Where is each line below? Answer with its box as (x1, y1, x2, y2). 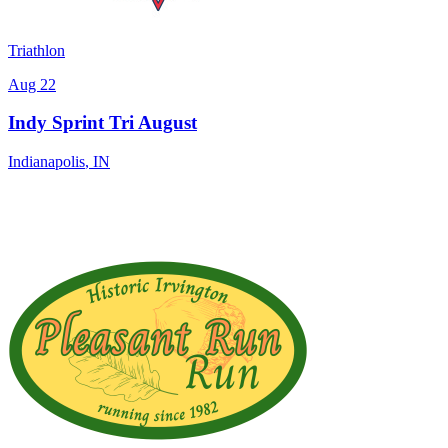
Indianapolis (8, 153, 85, 170)
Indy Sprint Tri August (8, 112, 197, 134)
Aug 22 (8, 75, 56, 93)
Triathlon (8, 41, 65, 59)
